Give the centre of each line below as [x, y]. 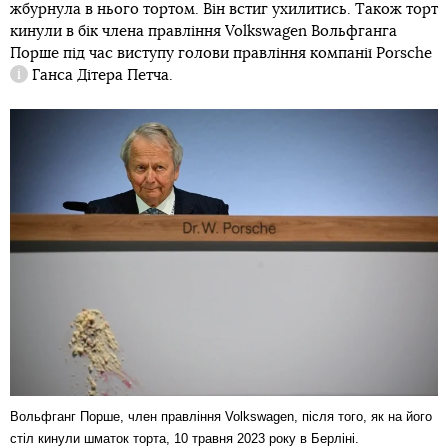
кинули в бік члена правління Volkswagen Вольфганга [203, 31]
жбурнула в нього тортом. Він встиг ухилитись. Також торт [224, 9]
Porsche [404, 53]
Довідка [38, 84]
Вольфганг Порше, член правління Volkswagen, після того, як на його [221, 416]
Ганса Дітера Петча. [100, 75]
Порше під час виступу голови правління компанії [193, 53]
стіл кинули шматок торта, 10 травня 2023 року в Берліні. [184, 438]
